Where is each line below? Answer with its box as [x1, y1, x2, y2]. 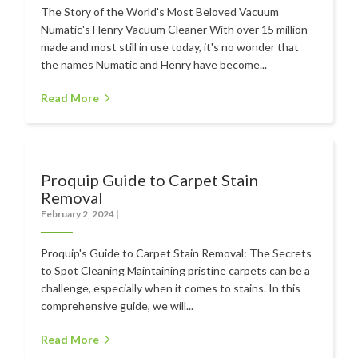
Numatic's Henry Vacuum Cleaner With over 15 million [41, 22, 308, 36]
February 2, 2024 [41, 207, 117, 220]
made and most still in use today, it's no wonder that [41, 39, 300, 54]
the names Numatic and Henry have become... [41, 57, 268, 71]
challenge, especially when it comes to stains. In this [41, 280, 301, 295]
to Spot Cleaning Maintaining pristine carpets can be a [41, 263, 311, 277]
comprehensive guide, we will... [41, 298, 194, 312]
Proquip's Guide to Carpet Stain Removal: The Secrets [41, 245, 312, 260]
